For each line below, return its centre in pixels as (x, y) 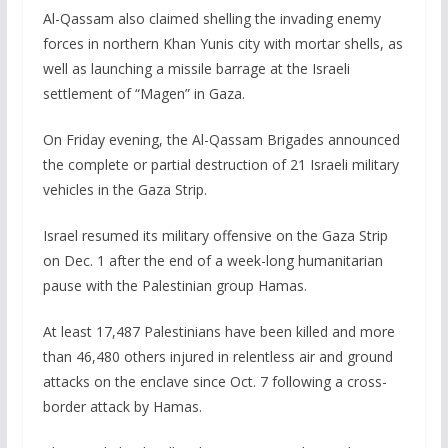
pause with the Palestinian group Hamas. (174, 286)
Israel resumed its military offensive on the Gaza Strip (215, 236)
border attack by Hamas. (122, 407)
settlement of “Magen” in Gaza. (143, 94)
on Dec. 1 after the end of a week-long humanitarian (212, 261)
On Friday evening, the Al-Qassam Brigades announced (221, 140)
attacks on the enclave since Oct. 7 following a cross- (214, 382)
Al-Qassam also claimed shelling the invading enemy (211, 19)
